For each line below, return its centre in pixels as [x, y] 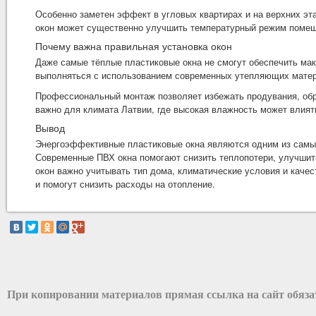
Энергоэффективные [81, 144]
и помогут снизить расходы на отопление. [125, 184]
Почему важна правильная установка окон [134, 46]
